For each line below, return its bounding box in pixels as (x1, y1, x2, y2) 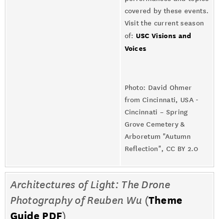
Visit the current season (124, 19, 204, 27)
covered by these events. (124, 7, 209, 15)
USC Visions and (135, 31, 192, 40)
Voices (124, 44, 147, 52)
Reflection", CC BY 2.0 (124, 145, 198, 153)
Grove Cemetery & (124, 120, 185, 129)
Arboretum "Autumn (124, 132, 191, 141)
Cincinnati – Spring (124, 108, 188, 116)
